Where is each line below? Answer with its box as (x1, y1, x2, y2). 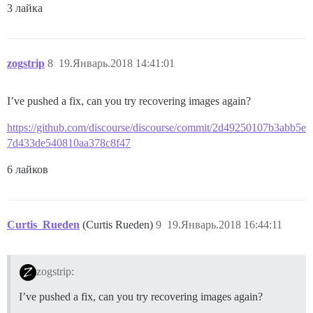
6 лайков (7, 163, 48, 176)
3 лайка (7, 2, 43, 15)
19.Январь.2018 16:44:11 (167, 219, 282, 231)
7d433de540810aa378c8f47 (7, 137, 131, 150)
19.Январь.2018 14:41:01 (59, 57, 175, 70)
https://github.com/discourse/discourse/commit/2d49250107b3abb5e (7, 122, 306, 134)
